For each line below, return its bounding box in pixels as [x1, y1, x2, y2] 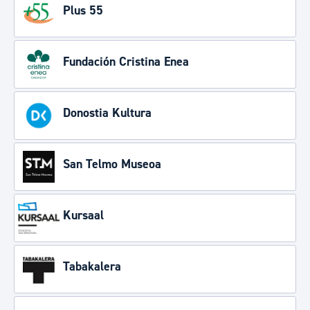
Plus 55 [63, 2, 103, 19]
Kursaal [63, 207, 104, 224]
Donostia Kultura [63, 104, 152, 121]
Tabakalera [63, 258, 121, 275]
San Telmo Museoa [63, 156, 161, 172]
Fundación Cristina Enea [63, 53, 189, 70]
